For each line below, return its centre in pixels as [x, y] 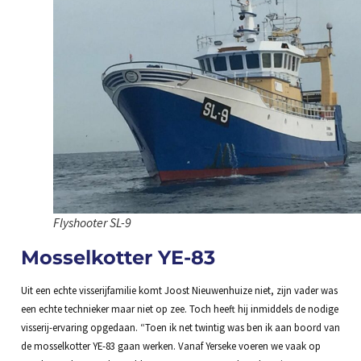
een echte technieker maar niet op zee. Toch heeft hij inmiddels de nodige [179, 309]
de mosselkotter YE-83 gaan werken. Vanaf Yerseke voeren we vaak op [170, 346]
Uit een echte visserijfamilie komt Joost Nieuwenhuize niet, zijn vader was [179, 290]
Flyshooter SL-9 [92, 223]
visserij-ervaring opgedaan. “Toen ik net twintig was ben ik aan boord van [180, 328]
